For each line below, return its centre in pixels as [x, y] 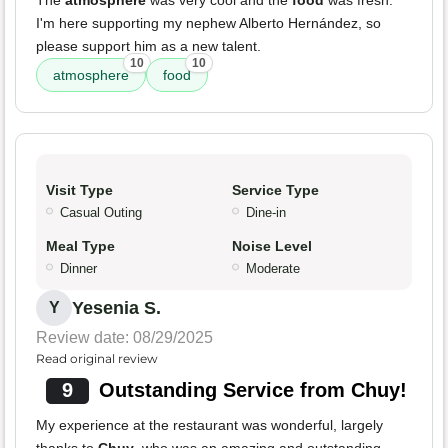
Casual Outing [101, 213]
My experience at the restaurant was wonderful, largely [209, 425]
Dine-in [266, 213]
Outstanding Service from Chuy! [252, 390]
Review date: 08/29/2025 [124, 338]
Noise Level [272, 246]
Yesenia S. [116, 308]
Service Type [275, 190]
